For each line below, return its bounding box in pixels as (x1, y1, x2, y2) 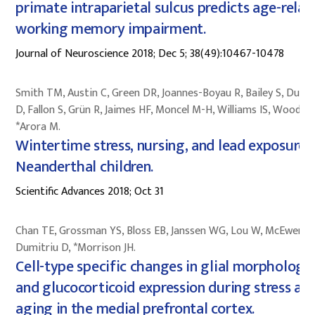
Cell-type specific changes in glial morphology (15, 253, 312, 280)
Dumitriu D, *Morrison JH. (15, 238, 136, 257)
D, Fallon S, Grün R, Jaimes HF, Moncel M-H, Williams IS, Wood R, (15, 100, 313, 120)
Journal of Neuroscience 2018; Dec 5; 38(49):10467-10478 (15, 44, 285, 63)
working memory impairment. (15, 15, 206, 42)
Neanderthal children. (15, 153, 154, 180)
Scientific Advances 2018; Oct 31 (15, 181, 165, 201)
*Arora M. (15, 117, 61, 136)
